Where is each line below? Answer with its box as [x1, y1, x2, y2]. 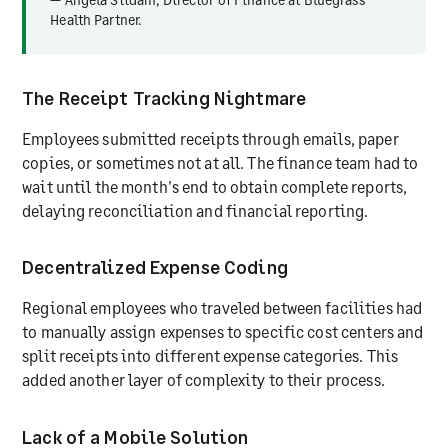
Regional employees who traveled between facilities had [22, 298, 423, 318]
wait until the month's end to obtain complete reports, [22, 177, 408, 197]
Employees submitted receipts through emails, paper [22, 129, 399, 149]
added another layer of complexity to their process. [22, 370, 385, 390]
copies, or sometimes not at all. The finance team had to [22, 153, 419, 173]
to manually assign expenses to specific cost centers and [22, 322, 424, 342]
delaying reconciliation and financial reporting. [22, 201, 369, 221]
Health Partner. [50, 10, 142, 28]
